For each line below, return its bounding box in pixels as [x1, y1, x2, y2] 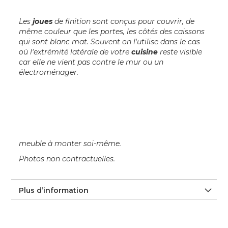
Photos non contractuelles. [19, 154, 116, 164]
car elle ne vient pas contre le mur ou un [19, 58, 164, 67]
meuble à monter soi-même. [19, 139, 122, 149]
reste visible [158, 47, 203, 57]
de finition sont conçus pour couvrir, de [52, 17, 195, 26]
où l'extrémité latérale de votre [19, 47, 132, 57]
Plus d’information [19, 186, 89, 195]
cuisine [131, 47, 158, 57]
